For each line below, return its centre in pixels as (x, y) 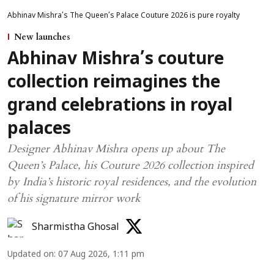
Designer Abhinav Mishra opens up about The (116, 149)
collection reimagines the (114, 83)
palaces (39, 129)
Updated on (31, 254)
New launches (42, 37)
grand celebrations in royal (120, 106)
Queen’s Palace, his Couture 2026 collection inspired (131, 165)
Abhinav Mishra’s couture (116, 60)
